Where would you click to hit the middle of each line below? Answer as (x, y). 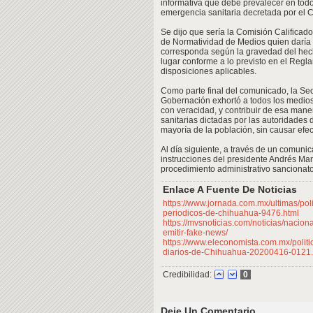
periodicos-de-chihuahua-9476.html (231, 213)
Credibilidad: (187, 275)
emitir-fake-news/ (195, 233)
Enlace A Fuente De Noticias (230, 189)
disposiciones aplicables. (209, 71)
